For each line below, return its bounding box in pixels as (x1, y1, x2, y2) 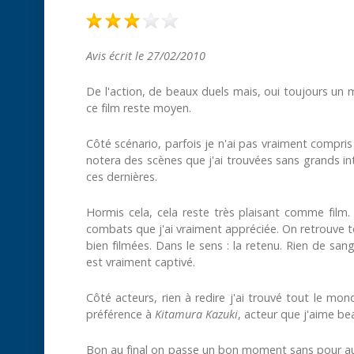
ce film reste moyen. (86, 100, 191, 115)
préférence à (86, 306, 155, 322)
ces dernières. (86, 168, 157, 184)
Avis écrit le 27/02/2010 (86, 47, 205, 63)
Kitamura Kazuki (155, 306, 238, 322)
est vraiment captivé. (86, 254, 195, 269)
